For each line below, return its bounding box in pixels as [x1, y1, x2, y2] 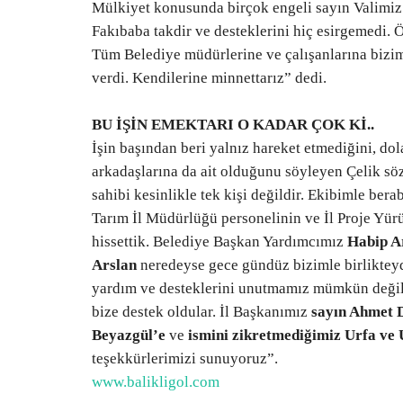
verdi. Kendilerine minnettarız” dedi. [92, 69, 327, 86]
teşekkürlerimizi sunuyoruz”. [92, 350, 278, 367]
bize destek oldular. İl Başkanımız [92, 303, 311, 320]
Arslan [92, 256, 137, 273]
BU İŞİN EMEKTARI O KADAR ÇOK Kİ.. [92, 116, 374, 133]
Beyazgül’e [92, 327, 166, 344]
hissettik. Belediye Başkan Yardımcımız [92, 233, 347, 250]
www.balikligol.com [92, 373, 219, 390]
